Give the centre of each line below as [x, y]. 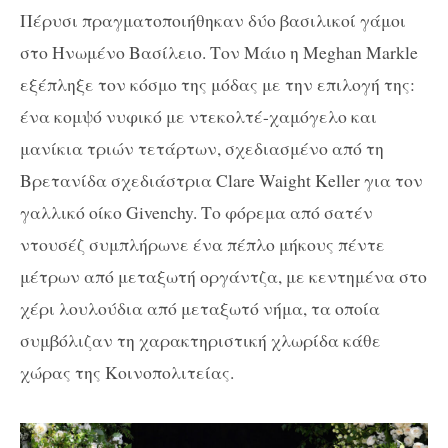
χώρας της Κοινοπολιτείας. [127, 371]
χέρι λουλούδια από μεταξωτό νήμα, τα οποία [200, 307]
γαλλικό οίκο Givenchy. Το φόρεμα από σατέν [196, 211]
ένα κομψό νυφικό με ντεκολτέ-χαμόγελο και [198, 115]
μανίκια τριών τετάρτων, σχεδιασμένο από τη [202, 147]
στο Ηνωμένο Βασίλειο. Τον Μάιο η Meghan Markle [219, 51]
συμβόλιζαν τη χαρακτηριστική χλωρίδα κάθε [200, 339]
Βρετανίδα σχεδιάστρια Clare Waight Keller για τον [221, 179]
